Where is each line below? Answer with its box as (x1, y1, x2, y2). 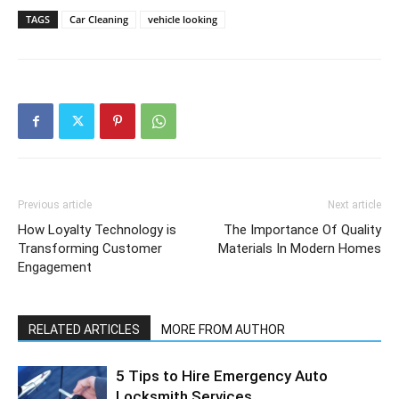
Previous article (18, 199, 92, 211)
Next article (328, 199, 381, 211)
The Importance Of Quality (224, 222, 381, 238)
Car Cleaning (69, 12, 128, 26)
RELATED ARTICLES (28, 322, 140, 337)
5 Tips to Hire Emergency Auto (116, 367, 328, 385)
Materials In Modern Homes (218, 240, 381, 256)
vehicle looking (148, 12, 217, 26)
